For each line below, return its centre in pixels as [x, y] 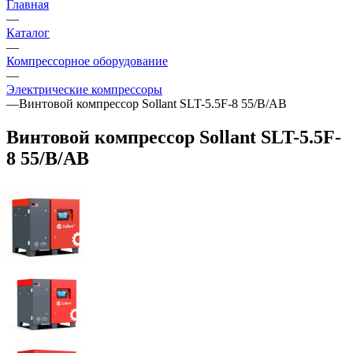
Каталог [28, 32]
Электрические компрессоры [84, 89]
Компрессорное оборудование [87, 61]
